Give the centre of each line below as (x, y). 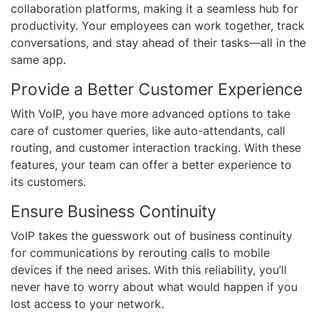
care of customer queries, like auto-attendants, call (148, 130)
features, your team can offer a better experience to (151, 164)
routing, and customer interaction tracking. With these (156, 147)
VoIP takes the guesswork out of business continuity (152, 235)
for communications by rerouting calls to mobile (140, 252)
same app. (38, 59)
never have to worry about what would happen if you (154, 286)
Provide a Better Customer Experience (157, 89)
